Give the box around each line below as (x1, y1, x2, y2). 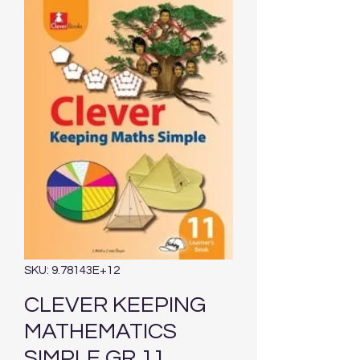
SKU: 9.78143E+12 (24, 264, 120, 277)
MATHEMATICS (24, 320, 177, 344)
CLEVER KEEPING (24, 293, 206, 317)
